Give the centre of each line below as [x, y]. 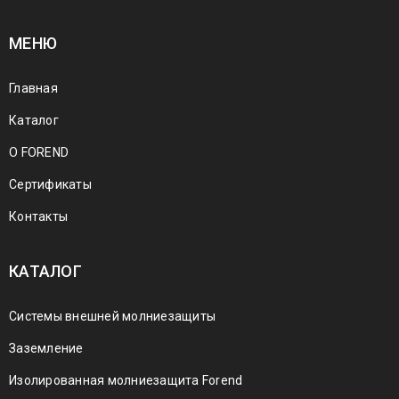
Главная [33, 88]
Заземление [46, 348]
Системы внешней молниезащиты [112, 316]
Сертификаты [50, 184]
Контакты [38, 216]
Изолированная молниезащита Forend [126, 380]
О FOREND [39, 152]
